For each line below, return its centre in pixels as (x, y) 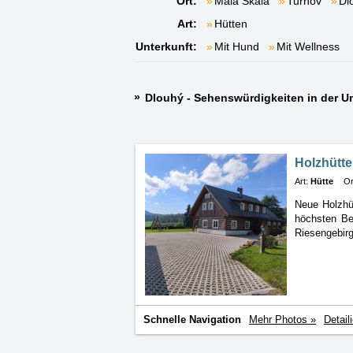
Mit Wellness (308, 46)
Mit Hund (237, 46)
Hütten (231, 24)
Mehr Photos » (282, 320)
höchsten (318, 219)
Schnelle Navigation (192, 320)
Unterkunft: (166, 46)
